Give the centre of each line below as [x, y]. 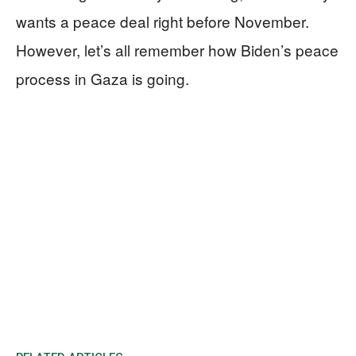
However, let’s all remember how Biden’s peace [177, 50]
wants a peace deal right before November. [163, 21]
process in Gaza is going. [103, 78]
